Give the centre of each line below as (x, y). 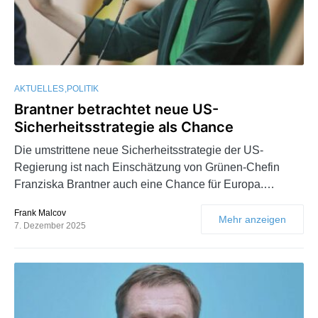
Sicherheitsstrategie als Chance (124, 127)
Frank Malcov (40, 213)
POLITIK (83, 88)
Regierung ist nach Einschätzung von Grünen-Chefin (147, 167)
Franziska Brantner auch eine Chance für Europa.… (144, 184)
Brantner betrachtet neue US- (116, 109)
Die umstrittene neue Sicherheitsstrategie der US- (139, 150)
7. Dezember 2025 (50, 225)
